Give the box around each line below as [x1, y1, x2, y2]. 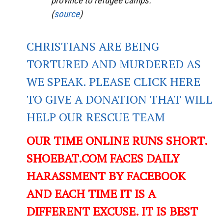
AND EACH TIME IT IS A [27, 186, 156, 202]
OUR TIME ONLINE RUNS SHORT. [27, 133, 207, 149]
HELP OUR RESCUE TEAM [27, 109, 165, 125]
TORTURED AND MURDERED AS [27, 56, 201, 72]
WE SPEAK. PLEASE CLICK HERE [27, 74, 200, 90]
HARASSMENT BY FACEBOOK [27, 168, 186, 184]
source [54, 8, 80, 20]
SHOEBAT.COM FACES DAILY [27, 150, 180, 166]
